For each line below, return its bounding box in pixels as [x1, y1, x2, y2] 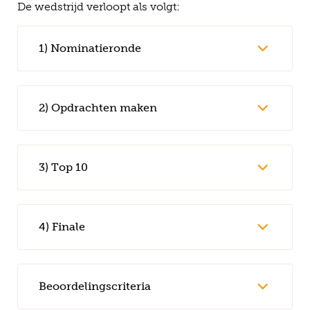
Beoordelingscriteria [39, 280, 151, 293]
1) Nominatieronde [39, 42, 141, 55]
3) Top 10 [39, 161, 88, 174]
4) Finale [39, 220, 85, 233]
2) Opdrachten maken [39, 101, 157, 114]
